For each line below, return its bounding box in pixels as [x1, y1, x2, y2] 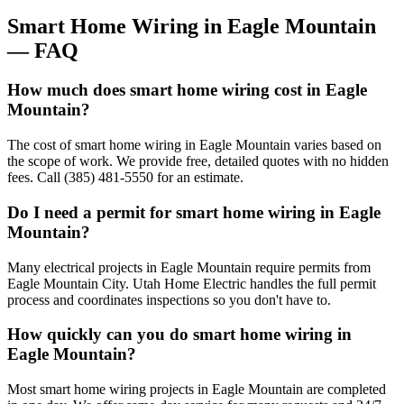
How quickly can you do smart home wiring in [7, 325, 352, 344]
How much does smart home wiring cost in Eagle [7, 80, 367, 100]
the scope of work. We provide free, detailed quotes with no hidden [7, 153, 389, 170]
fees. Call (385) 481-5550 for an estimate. [7, 170, 243, 186]
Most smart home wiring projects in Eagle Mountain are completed [7, 381, 386, 398]
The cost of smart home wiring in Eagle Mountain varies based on [7, 137, 381, 153]
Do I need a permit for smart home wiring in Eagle [7, 202, 381, 222]
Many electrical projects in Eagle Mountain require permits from [7, 259, 371, 275]
